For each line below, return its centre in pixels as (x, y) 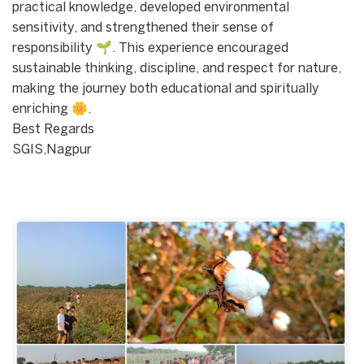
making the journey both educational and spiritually (166, 89)
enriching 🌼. (52, 109)
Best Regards (53, 129)
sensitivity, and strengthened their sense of (143, 28)
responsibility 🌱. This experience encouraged (150, 48)
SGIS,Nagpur (52, 149)
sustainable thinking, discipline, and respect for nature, (177, 68)
